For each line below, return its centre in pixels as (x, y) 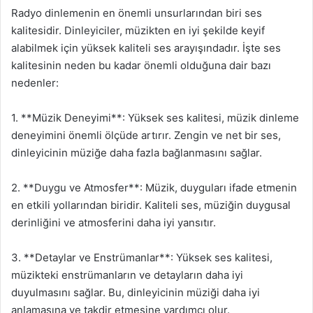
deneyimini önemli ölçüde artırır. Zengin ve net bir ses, (146, 135)
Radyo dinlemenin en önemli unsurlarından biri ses (137, 13)
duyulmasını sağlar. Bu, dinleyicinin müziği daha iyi (136, 292)
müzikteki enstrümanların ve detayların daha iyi (127, 275)
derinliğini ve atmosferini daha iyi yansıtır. (114, 222)
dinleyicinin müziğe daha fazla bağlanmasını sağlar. (137, 152)
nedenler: (35, 82)
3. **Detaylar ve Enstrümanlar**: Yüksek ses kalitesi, (142, 257)
